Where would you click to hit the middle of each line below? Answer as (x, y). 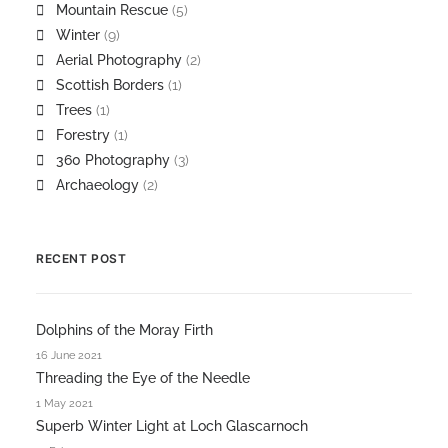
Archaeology (97, 185)
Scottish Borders (110, 85)
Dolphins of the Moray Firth (124, 330)
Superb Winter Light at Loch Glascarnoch (172, 426)
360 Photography (113, 160)
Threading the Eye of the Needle (143, 378)
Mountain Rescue (112, 10)
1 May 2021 (64, 403)
